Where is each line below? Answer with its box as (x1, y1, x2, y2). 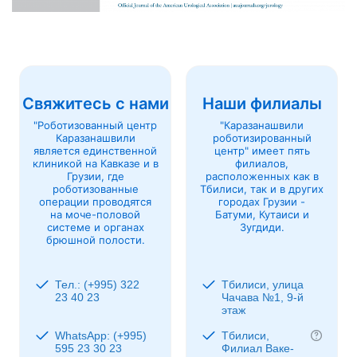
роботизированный (212, 131, 312, 144)
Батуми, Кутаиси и (214, 207, 309, 221)
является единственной (33, 143, 157, 157)
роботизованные (52, 182, 139, 195)
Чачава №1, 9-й (222, 290, 304, 304)
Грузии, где (66, 169, 124, 182)
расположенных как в (205, 169, 319, 182)
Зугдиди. (239, 220, 284, 233)
